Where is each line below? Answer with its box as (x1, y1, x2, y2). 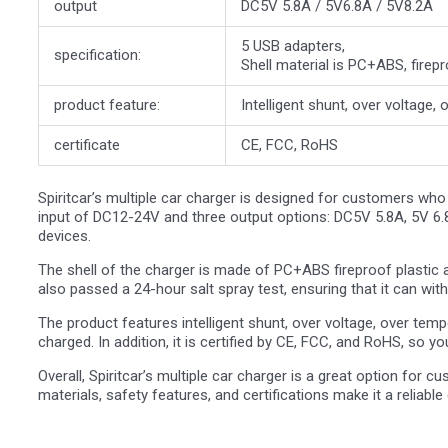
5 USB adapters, (241, 37, 345, 56)
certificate (54, 136, 120, 155)
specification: (54, 46, 141, 65)
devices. (38, 226, 91, 245)
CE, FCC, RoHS (241, 136, 338, 155)
